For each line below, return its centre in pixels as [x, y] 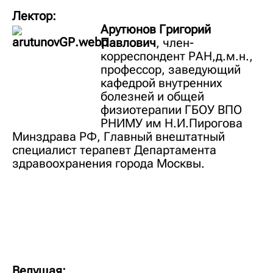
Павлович [128, 43]
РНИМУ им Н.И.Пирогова [172, 123]
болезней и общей [152, 97]
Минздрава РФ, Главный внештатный [119, 137]
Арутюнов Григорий [156, 30]
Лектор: [34, 16]
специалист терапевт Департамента [114, 150]
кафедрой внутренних [161, 83]
